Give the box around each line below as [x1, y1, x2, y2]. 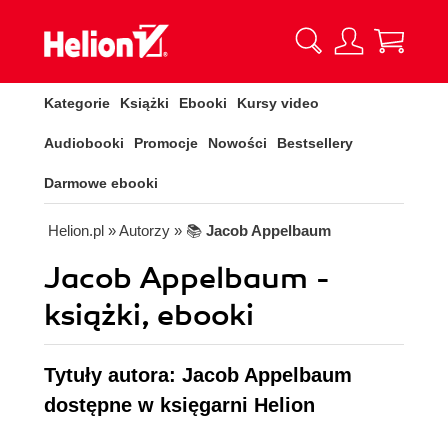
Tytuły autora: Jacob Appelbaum [44, 364, 352, 386]
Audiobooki [44, 135, 124, 151]
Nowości [208, 135, 267, 151]
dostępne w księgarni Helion [44, 394, 315, 416]
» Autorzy [108, 222, 170, 239]
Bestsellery [277, 135, 353, 151]
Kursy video [237, 95, 319, 111]
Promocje [134, 135, 198, 151]
